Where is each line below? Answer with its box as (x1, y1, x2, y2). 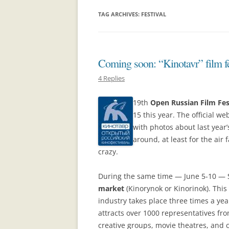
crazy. (98, 147, 118, 157)
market (98, 184, 124, 194)
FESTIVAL (141, 10, 166, 18)
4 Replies (98, 74, 125, 83)
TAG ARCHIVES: (98, 10, 141, 18)
